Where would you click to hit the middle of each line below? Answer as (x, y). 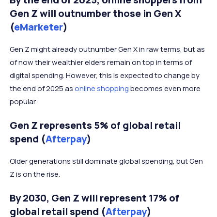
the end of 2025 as (42, 89)
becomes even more (165, 89)
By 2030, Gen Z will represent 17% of (94, 198)
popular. (23, 102)
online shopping (102, 89)
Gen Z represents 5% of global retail (95, 125)
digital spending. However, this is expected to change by (105, 76)
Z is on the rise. (35, 174)
